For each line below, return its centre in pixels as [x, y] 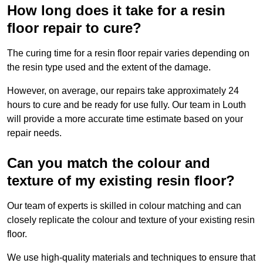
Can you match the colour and [109, 163]
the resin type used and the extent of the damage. [110, 68]
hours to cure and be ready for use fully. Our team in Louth [127, 105]
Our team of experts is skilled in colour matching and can [124, 206]
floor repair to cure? [74, 28]
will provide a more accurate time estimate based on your [125, 119]
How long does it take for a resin [116, 11]
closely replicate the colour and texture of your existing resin [131, 220]
